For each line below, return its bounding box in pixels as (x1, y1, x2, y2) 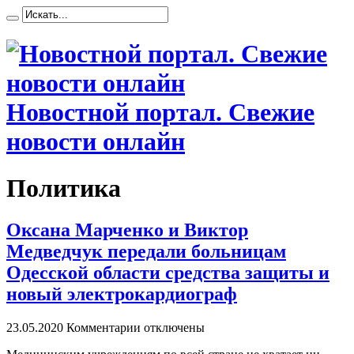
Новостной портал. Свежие (6, 98, 314, 127)
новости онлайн (6, 127, 185, 156)
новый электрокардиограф (6, 284, 237, 305)
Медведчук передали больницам (6, 241, 286, 262)
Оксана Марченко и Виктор (6, 220, 248, 241)
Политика (6, 173, 121, 202)
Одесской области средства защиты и (6, 262, 330, 284)
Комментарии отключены (66, 321, 205, 335)
